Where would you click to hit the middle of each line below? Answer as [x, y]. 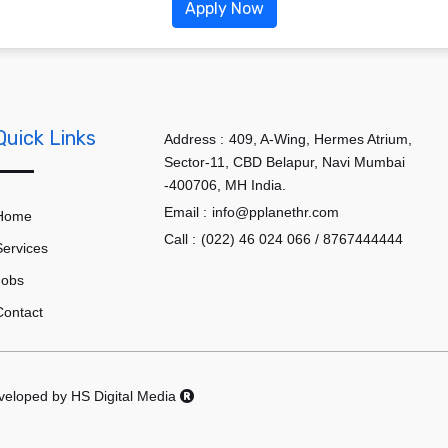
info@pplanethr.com [276, 212]
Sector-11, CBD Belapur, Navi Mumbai [285, 162]
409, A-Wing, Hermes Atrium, [321, 139]
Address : [194, 139]
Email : [186, 212]
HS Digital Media [125, 396]
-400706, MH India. [225, 185]
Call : [180, 239]
